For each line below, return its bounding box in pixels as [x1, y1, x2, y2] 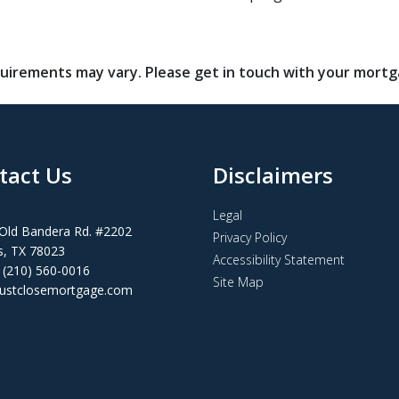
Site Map [213, 273, 264, 290]
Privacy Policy [213, 229, 287, 246]
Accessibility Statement [213, 251, 345, 268]
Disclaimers [213, 160, 333, 190]
